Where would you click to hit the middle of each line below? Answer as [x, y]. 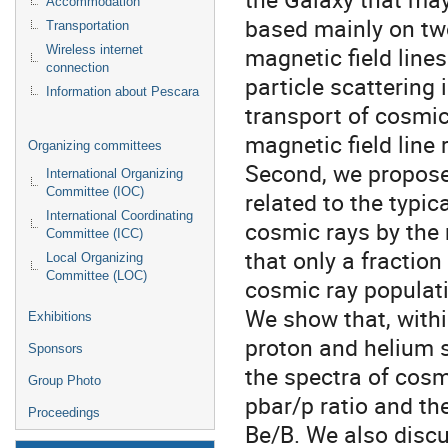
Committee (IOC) [95, 191]
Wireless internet [94, 49]
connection [77, 67]
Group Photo [64, 380]
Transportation [87, 25]
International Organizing [114, 173]
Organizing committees [95, 145]
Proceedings [64, 412]
